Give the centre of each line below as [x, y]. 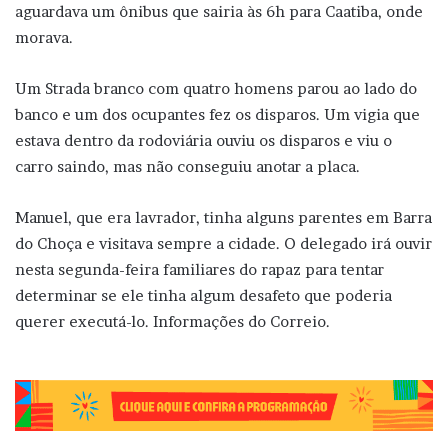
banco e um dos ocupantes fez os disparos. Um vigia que [217, 114]
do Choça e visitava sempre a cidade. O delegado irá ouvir [223, 243]
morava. [44, 37]
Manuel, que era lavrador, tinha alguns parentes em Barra [223, 217]
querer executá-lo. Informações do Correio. [174, 321]
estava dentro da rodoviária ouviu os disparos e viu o [203, 140]
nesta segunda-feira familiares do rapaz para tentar [199, 269]
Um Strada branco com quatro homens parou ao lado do [216, 88]
